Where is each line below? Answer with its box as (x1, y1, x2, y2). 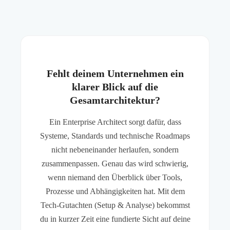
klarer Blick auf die (72, 81, 158, 93)
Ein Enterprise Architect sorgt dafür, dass (49, 118, 181, 127)
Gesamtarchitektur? (70, 94, 160, 106)
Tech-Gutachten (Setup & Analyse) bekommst (40, 201, 190, 210)
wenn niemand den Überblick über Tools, (48, 173, 182, 182)
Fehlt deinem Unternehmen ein (46, 68, 184, 80)
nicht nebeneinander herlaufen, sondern (51, 145, 179, 155)
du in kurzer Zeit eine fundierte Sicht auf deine (40, 215, 190, 224)
